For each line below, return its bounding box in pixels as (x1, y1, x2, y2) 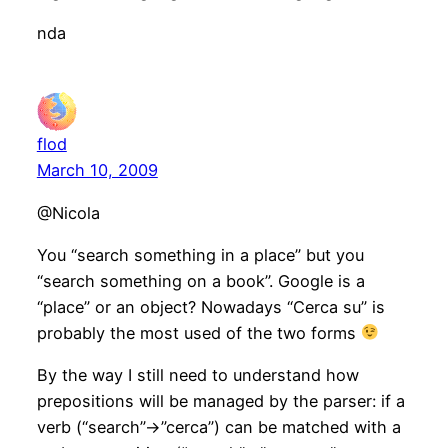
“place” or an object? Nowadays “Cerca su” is (36, 296, 385, 317)
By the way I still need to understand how (36, 365, 359, 386)
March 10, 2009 (36, 160, 158, 181)
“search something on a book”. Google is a (36, 270, 365, 291)
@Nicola (36, 202, 100, 223)
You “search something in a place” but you (36, 244, 364, 265)
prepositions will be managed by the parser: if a (36, 391, 405, 412)
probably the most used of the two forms (36, 322, 361, 343)
